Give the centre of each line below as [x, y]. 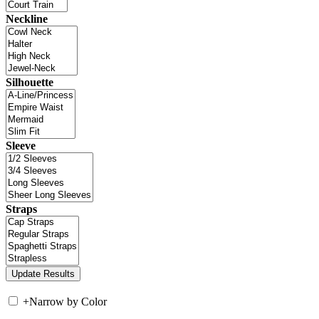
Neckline [27, 19]
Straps [21, 209]
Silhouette [30, 82]
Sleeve [21, 145]
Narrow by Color [68, 301]
